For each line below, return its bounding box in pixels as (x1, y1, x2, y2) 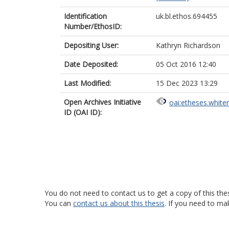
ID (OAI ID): (64, 107, 102, 117)
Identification (64, 11, 107, 21)
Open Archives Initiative (64, 97, 141, 107)
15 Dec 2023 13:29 (156, 78, 218, 88)
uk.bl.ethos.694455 (156, 11, 217, 21)
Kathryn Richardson (156, 40, 220, 50)
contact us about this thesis (73, 198, 165, 208)
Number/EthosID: (64, 21, 122, 31)
